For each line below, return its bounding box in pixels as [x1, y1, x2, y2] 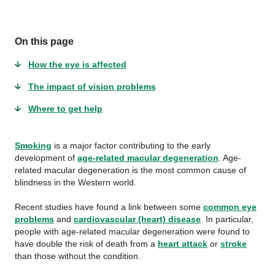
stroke [220, 239, 247, 249]
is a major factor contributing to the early [52, 141, 211, 150]
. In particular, [201, 214, 254, 224]
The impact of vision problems [28, 82, 156, 91]
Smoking [15, 141, 52, 150]
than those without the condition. [15, 251, 141, 261]
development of [15, 153, 77, 163]
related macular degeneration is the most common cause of [15, 165, 246, 175]
